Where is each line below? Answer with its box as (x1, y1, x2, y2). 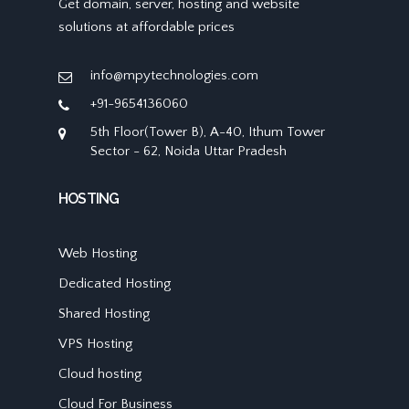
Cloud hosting (58, 366, 142, 383)
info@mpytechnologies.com (90, 68, 258, 84)
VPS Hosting (58, 336, 132, 352)
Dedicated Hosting (58, 276, 171, 292)
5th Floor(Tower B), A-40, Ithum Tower (90, 124, 325, 141)
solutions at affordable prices (58, 19, 235, 36)
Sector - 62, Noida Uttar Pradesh (90, 143, 287, 160)
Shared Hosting (58, 306, 150, 322)
